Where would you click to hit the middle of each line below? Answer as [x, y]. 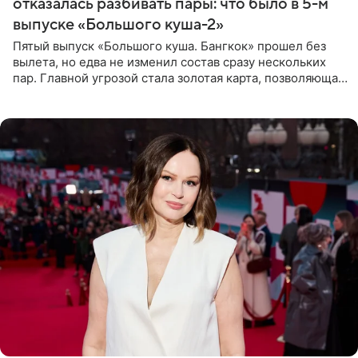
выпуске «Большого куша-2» [118, 24]
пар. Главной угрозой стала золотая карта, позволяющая [179, 78]
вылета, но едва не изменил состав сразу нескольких [169, 62]
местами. [40, 109]
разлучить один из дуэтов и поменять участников [157, 93]
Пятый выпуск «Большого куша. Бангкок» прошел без [169, 46]
